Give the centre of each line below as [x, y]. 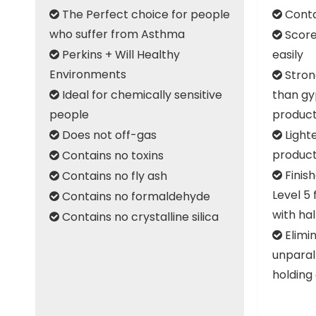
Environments [88, 74]
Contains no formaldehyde [135, 196]
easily [288, 55]
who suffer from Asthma [117, 34]
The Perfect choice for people [145, 14]
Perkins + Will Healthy [120, 55]
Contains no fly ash [113, 176]
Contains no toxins [111, 156]
